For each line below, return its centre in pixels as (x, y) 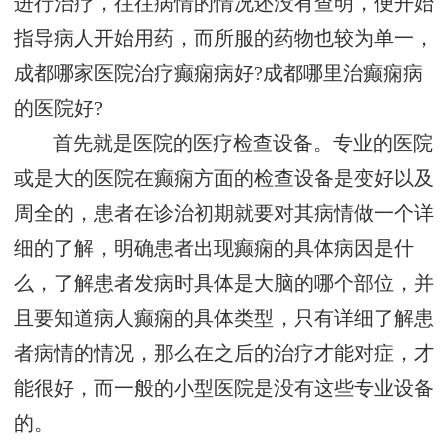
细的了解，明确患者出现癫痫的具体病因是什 (214, 249)
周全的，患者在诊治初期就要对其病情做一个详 (224, 214)
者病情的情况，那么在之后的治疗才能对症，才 (224, 354)
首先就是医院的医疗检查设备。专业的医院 (243, 144)
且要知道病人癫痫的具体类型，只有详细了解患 (224, 319)
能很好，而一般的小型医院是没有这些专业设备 (224, 389)
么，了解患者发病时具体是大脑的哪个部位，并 (224, 284)
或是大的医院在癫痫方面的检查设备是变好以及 (224, 179)
